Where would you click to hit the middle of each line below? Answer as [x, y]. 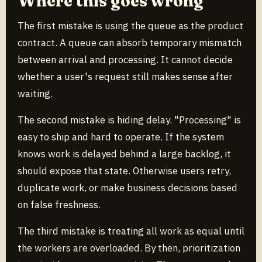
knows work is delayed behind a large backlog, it [124, 154]
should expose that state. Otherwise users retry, [124, 170]
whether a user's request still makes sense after [125, 76]
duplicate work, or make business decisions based [127, 187]
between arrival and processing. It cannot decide [125, 59]
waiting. [35, 93]
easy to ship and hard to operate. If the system [121, 137]
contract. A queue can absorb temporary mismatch [130, 42]
